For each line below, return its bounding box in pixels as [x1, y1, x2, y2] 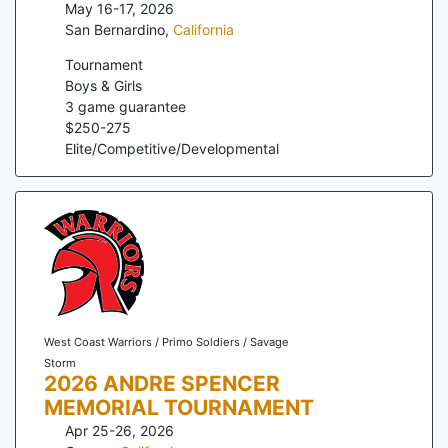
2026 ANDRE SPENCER [43, 371, 280, 397]
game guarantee [74, 97, 186, 115]
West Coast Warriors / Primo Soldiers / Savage [43, 335, 289, 350]
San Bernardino [65, 20, 165, 38]
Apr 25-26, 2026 [65, 422, 174, 440]
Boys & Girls [65, 76, 142, 94]
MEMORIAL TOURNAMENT [43, 395, 314, 421]
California [173, 20, 234, 38]
